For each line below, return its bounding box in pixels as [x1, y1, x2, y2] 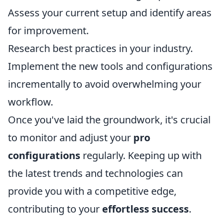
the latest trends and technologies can [8, 166, 183, 180]
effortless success [102, 202, 189, 216]
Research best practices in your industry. [8, 42, 193, 55]
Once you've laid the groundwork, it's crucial [8, 113, 211, 126]
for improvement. [8, 24, 89, 37]
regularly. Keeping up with [80, 149, 202, 162]
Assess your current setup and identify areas [8, 6, 212, 19]
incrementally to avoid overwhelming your [8, 77, 201, 91]
